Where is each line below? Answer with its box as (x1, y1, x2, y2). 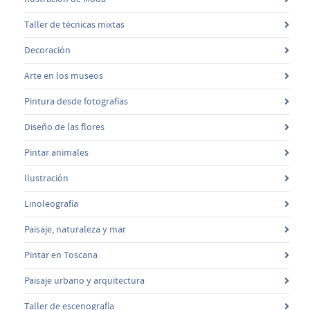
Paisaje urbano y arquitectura (24, 274, 145, 287)
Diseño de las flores (24, 120, 104, 134)
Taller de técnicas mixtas (24, 18, 125, 31)
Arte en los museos (24, 69, 103, 82)
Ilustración (24, 172, 69, 185)
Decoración (24, 44, 71, 57)
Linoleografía (24, 197, 78, 210)
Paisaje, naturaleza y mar (24, 223, 126, 236)
